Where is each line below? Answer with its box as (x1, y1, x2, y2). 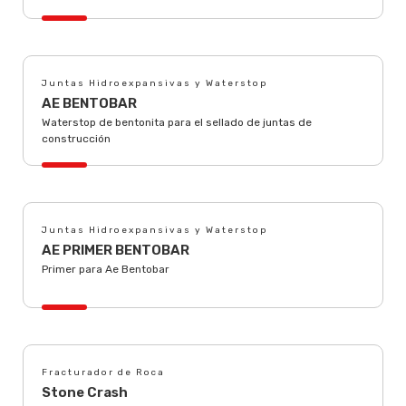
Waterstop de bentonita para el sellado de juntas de (42, 116, 312, 129)
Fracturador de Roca (42, 367, 165, 378)
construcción (42, 132, 111, 145)
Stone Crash (42, 384, 128, 401)
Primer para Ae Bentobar (42, 263, 169, 275)
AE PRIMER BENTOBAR (42, 242, 189, 258)
